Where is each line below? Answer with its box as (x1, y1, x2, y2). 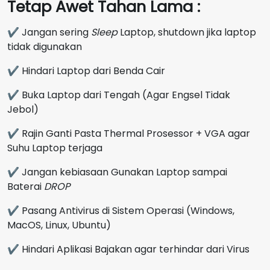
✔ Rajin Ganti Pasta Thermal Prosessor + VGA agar (7, 126, 250, 140)
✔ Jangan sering (7, 25, 91, 39)
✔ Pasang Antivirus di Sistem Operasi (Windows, (7, 203, 234, 218)
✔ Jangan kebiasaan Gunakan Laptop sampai (7, 165, 227, 179)
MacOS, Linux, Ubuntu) (7, 218, 111, 232)
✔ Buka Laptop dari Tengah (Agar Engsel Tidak (7, 87, 230, 102)
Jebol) (7, 102, 39, 116)
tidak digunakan (7, 39, 82, 54)
